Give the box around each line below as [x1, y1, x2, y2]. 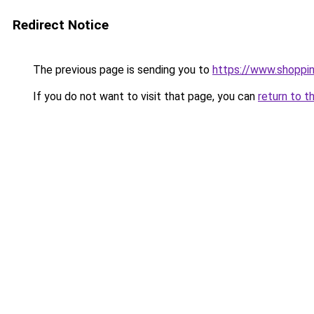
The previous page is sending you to [30, 63, 212, 76]
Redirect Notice [13, 17, 109, 33]
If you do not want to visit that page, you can [30, 90, 258, 103]
